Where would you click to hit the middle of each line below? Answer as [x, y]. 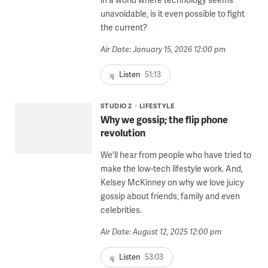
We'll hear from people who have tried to [176, 154]
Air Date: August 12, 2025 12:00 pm [161, 231]
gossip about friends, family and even [170, 196]
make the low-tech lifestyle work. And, [171, 168]
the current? [124, 27]
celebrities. [121, 209]
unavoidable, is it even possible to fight [172, 13]
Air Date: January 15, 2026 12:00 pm [163, 49]
